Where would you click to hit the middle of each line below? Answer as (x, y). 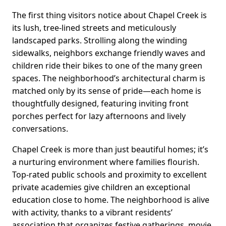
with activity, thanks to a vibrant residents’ (92, 212)
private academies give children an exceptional (101, 187)
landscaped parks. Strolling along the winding (100, 40)
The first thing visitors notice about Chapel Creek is (109, 15)
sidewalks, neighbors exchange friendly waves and (109, 53)
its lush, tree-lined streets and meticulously (94, 27)
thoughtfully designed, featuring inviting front (100, 103)
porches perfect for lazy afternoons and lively (99, 116)
